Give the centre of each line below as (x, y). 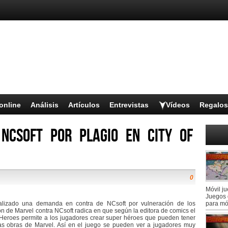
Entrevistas (129, 105)
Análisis (45, 105)
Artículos (84, 105)
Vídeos (178, 105)
